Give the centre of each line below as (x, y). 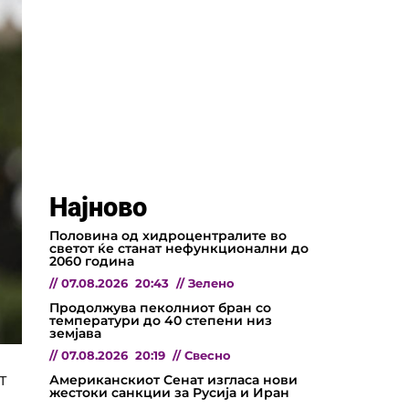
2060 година (92, 261)
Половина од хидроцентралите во (168, 235)
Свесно (208, 355)
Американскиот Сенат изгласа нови (173, 379)
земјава (75, 333)
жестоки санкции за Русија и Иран (169, 392)
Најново (98, 207)
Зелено (211, 283)
